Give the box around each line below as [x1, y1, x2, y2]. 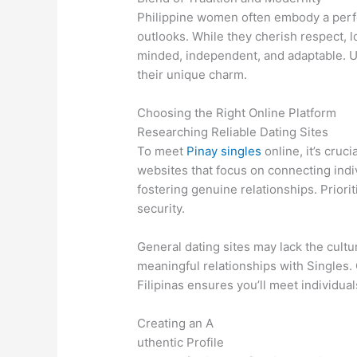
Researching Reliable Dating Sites [137, 124, 329, 140]
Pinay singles [186, 143, 262, 159]
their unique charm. [137, 67, 248, 83]
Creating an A [137, 316, 214, 331]
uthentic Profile [137, 335, 225, 351]
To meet [137, 143, 187, 159]
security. [137, 201, 186, 217]
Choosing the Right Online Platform [137, 105, 337, 121]
